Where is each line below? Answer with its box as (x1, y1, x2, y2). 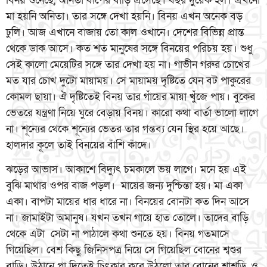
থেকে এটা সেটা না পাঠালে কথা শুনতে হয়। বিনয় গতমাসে (6, 227, 229, 241)
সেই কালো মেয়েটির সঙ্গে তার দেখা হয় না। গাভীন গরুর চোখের (6, 57, 250, 72)
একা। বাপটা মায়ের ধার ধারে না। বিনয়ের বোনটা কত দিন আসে (6, 195, 249, 209)
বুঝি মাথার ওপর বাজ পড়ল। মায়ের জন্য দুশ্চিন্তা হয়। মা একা (6, 179, 243, 193)
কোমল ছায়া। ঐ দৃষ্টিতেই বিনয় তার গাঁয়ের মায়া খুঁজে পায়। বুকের (6, 89, 255, 104)
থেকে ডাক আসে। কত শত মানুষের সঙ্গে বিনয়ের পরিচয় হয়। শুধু (6, 41, 253, 55)
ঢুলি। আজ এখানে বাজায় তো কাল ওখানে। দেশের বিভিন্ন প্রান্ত (6, 25, 244, 39)
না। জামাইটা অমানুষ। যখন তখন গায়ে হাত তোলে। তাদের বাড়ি (6, 211, 249, 225)
